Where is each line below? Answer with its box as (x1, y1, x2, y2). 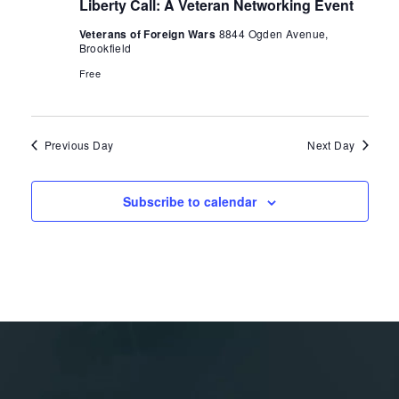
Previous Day (44, 136, 114, 152)
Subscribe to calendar (122, 191, 256, 210)
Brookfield (78, 39, 132, 55)
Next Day (307, 136, 355, 152)
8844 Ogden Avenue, (218, 25, 329, 41)
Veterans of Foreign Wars (78, 25, 219, 42)
